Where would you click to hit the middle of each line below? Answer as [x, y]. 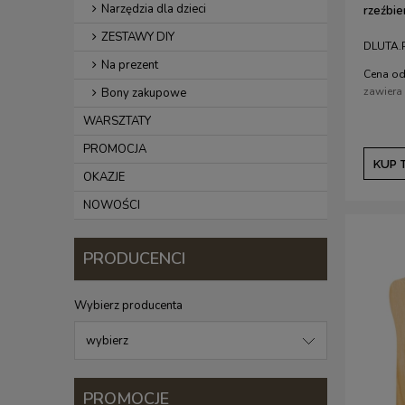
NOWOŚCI [112, 205]
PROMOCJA [115, 149]
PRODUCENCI [134, 259]
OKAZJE [104, 177]
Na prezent [130, 65]
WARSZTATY [117, 121]
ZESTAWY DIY [138, 37]
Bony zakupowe [144, 93]
